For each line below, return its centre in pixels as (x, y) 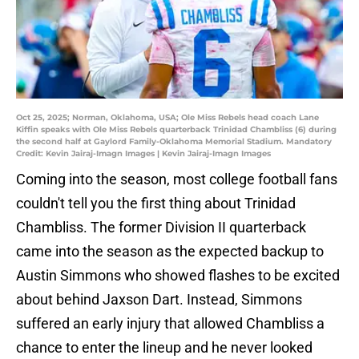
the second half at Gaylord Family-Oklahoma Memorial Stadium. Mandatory (174, 142)
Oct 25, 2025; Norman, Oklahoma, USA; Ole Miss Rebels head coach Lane (167, 118)
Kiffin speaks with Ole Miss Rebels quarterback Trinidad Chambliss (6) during (176, 130)
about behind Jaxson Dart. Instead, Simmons (159, 300)
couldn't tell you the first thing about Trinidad (156, 204)
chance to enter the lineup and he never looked (164, 348)
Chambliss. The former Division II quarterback (161, 228)
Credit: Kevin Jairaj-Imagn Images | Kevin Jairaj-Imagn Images (143, 154)
